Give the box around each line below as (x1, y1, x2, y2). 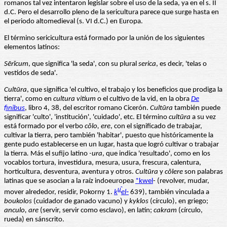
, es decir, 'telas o (156, 60, 207, 68)
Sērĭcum (4, 60, 28, 68)
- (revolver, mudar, (153, 177, 209, 185)
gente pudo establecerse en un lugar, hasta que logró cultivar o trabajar (4, 141, 219, 149)
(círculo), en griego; (148, 198, 208, 206)
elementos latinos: (4, 44, 60, 52)
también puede (173, 104, 220, 112)
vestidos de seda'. (4, 69, 58, 78)
